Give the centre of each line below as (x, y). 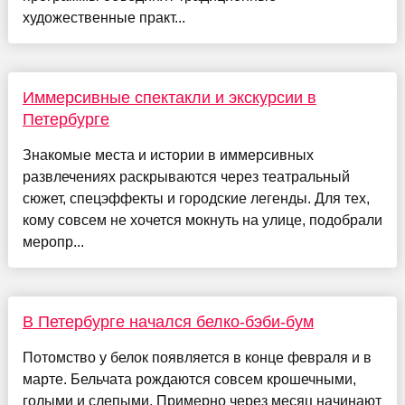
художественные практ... (104, 18)
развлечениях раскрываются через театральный (186, 177)
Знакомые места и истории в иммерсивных (168, 155)
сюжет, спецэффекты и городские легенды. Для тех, (196, 199)
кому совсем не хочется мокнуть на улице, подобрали (202, 221)
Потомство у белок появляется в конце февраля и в (197, 358)
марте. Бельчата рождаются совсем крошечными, (189, 380)
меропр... (53, 242)
